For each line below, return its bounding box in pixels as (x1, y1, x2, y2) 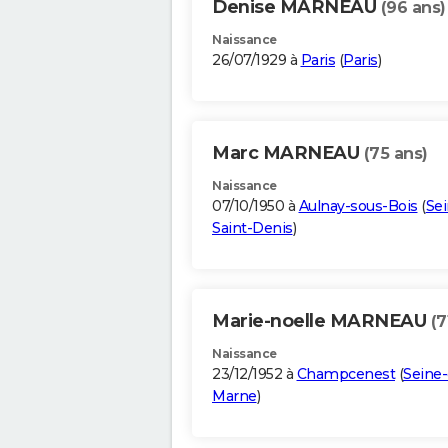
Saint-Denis (212, 219, 293, 238)
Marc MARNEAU (212, 142, 364, 165)
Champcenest (296, 365, 395, 384)
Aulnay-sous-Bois (298, 197, 418, 216)
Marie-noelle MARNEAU (212, 310, 431, 333)
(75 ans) (363, 144, 428, 164)
